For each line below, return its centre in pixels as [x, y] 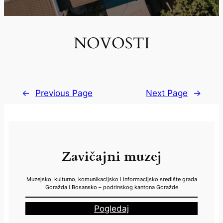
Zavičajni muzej [111, 157]
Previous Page [64, 93]
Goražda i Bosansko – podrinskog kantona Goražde [111, 187]
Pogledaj [111, 208]
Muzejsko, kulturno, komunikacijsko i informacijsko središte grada [111, 179]
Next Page [167, 93]
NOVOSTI [111, 44]
